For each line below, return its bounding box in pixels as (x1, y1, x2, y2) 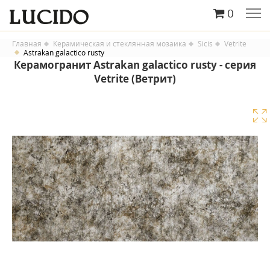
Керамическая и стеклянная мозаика (53, 38, 186, 49)
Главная (12, 38, 42, 49)
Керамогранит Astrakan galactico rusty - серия (14, 57, 256, 72)
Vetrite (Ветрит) (94, 71, 176, 86)
